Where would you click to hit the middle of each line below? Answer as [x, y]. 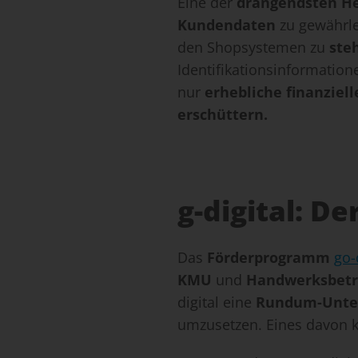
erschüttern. [223, 115]
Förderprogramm [268, 258]
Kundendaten [227, 25]
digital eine [217, 302]
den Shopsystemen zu [253, 48]
